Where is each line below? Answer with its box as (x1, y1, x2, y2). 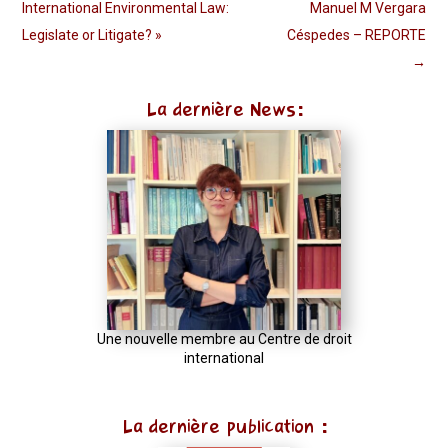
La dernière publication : (121, 413, 327, 439)
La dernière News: (145, 96, 303, 122)
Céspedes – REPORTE (286, 26, 426, 43)
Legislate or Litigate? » (22, 26, 163, 43)
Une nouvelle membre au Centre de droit (96, 330, 352, 347)
